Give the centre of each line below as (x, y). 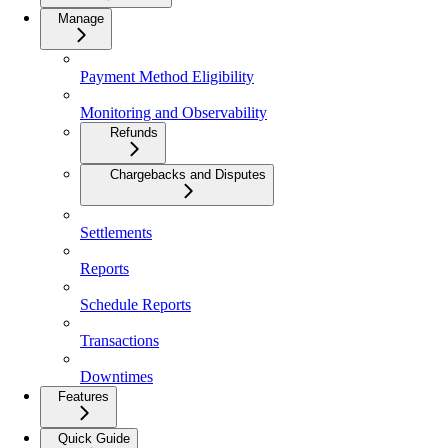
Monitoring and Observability (173, 112)
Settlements (116, 232)
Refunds (134, 132)
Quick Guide (94, 438)
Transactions (119, 340)
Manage (81, 18)
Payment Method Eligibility (167, 76)
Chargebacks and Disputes (188, 174)
